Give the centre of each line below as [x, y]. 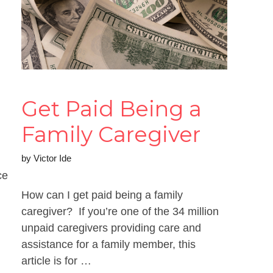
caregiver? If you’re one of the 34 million [120, 212]
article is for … [56, 261]
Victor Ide [52, 158]
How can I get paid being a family [102, 195]
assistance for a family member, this [108, 245]
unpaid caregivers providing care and [111, 228]
